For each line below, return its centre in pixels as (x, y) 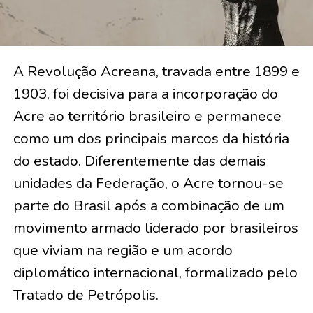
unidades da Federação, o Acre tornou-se (148, 183)
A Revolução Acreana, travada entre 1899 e (156, 72)
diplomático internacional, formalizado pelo (155, 273)
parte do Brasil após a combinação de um (148, 206)
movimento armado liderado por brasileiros (155, 228)
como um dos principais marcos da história (151, 139)
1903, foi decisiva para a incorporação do (145, 94)
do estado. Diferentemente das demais (139, 161)
